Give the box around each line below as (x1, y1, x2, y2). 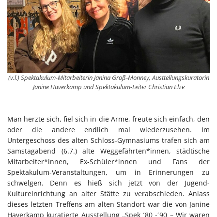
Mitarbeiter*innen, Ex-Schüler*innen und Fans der (7, 156, 210, 166)
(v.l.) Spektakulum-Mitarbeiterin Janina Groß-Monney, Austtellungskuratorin (8, 73, 209, 82)
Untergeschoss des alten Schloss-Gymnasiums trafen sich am (7, 135, 210, 145)
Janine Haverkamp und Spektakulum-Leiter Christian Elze (32, 82, 185, 91)
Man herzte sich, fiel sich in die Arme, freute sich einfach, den (7, 114, 210, 124)
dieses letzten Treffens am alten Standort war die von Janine (7, 199, 210, 209)
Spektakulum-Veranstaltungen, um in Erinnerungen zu (7, 167, 210, 177)
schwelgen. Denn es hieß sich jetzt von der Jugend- (7, 178, 210, 187)
